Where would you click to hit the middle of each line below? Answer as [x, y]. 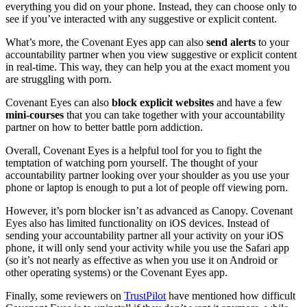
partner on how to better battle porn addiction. [106, 127]
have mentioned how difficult [231, 296]
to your [272, 42]
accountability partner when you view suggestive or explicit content [151, 55]
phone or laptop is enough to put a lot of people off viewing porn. [148, 188]
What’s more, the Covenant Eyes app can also [106, 42]
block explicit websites [163, 103]
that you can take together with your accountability [174, 115]
